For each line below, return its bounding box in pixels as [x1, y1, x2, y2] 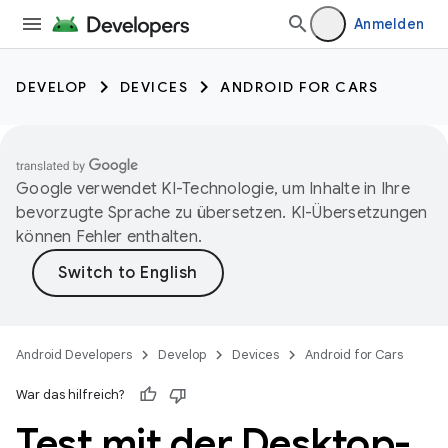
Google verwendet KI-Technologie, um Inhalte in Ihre [16, 179, 410, 199]
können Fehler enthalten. [16, 227, 202, 247]
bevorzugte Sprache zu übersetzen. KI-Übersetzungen [16, 203, 428, 223]
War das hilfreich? [16, 386, 125, 403]
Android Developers [16, 346, 132, 363]
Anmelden [354, 15, 424, 33]
